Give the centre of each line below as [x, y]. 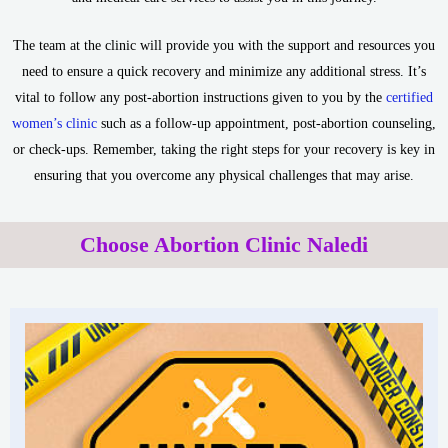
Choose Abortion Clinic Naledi [224, 244]
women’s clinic [54, 124]
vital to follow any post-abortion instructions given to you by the [200, 98]
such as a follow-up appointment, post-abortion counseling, [266, 124]
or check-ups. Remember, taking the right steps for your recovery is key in [224, 150]
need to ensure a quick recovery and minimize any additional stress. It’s [224, 72]
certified [409, 98]
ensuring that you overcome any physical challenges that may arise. [224, 176]
